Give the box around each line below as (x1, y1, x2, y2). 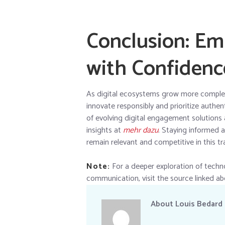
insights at (86, 123, 123, 137)
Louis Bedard (175, 197, 223, 211)
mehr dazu (123, 123, 158, 137)
